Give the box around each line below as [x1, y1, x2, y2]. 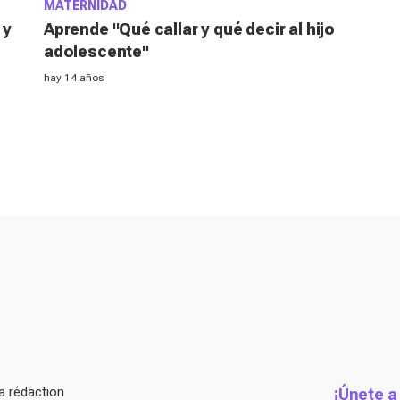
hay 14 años [44, 71, 104, 85]
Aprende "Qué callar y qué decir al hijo [44, 20, 335, 39]
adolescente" [44, 42, 149, 62]
